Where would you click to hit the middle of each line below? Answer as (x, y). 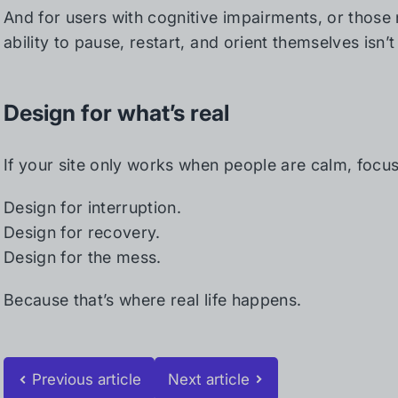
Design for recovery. (82, 232)
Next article (209, 379)
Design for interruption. (93, 207)
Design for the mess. (83, 257)
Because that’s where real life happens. (153, 300)
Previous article (87, 379)
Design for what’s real (116, 113)
